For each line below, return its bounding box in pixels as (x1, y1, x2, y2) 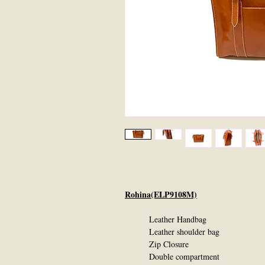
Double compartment (125, 251, 219, 262)
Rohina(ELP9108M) (125, 188, 197, 201)
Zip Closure (125, 238, 189, 250)
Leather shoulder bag (125, 226, 222, 237)
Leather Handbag (125, 214, 206, 225)
